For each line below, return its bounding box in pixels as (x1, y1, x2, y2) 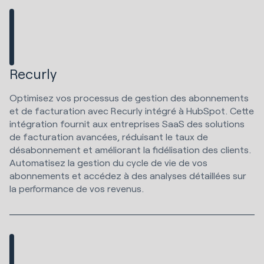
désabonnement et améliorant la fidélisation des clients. (9, 144, 251, 156)
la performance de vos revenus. (9, 183, 146, 194)
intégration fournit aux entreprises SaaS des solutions (9, 118, 245, 130)
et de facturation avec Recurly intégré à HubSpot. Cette (9, 105, 254, 117)
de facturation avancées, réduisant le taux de (9, 131, 208, 143)
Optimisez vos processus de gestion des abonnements (9, 92, 249, 104)
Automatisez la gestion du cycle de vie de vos (9, 157, 207, 169)
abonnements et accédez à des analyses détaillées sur (9, 170, 246, 181)
